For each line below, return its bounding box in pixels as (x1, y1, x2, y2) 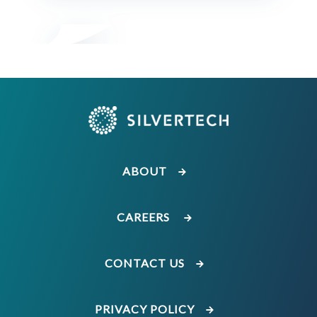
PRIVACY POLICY (95, 301, 197, 316)
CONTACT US (105, 255, 188, 270)
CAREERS (117, 209, 175, 224)
